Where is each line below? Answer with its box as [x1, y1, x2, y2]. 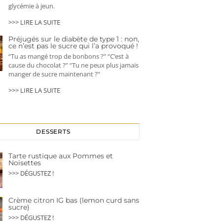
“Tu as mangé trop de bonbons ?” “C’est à [8, 52, 129, 61]
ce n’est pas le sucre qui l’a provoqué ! [8, 41, 138, 51]
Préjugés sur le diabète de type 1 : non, [8, 35, 139, 44]
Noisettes [8, 158, 41, 168]
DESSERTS [36, 128, 71, 136]
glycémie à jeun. [8, 1, 55, 11]
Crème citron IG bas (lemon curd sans [8, 196, 139, 205]
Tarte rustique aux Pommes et [8, 151, 113, 161]
